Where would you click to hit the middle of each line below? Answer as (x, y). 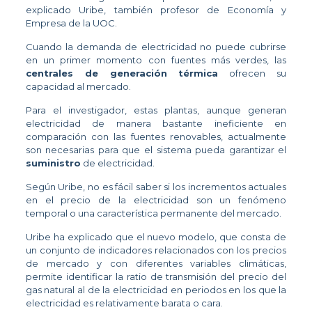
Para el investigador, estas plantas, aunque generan (156, 110)
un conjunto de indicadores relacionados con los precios (156, 250)
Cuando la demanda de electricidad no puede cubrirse (156, 46)
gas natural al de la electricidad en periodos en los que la (156, 289)
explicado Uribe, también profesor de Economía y (156, 9)
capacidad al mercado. (78, 86)
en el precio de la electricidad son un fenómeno (156, 200)
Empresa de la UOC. (71, 23)
